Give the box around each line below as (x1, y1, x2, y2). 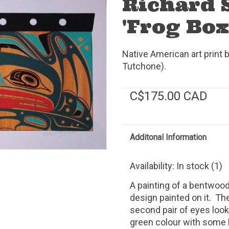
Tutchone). (122, 60, 166, 72)
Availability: (130, 160, 176, 171)
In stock (176, 160, 209, 171)
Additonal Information (130, 132, 207, 142)
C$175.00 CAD (130, 88, 208, 103)
